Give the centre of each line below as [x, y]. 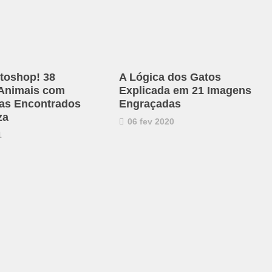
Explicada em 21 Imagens [185, 91]
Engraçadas [150, 104]
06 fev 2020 [149, 122]
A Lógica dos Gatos [170, 77]
